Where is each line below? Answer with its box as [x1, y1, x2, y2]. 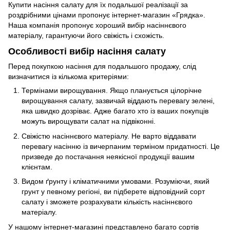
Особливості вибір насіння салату [8, 46, 166, 56]
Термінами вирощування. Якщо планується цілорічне [22, 86, 202, 95]
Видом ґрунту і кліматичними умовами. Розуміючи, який [22, 177, 209, 186]
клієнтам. [22, 162, 52, 171]
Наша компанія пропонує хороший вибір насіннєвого [8, 21, 186, 29]
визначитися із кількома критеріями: [8, 72, 129, 81]
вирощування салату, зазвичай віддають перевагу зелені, [22, 97, 215, 105]
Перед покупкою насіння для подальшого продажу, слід [8, 62, 196, 71]
